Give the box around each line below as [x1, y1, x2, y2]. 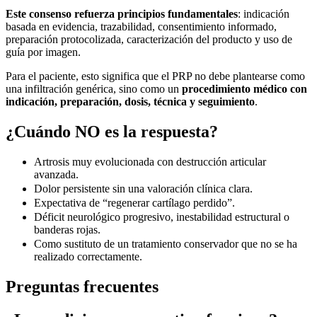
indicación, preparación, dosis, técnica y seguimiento [6, 96, 255, 108]
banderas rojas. [34, 224, 100, 236]
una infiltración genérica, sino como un [6, 83, 182, 96]
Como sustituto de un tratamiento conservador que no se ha [34, 238, 297, 250]
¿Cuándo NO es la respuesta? [6, 122, 218, 142]
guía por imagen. [6, 46, 81, 59]
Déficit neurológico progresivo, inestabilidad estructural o [34, 211, 289, 224]
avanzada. [34, 168, 79, 181]
